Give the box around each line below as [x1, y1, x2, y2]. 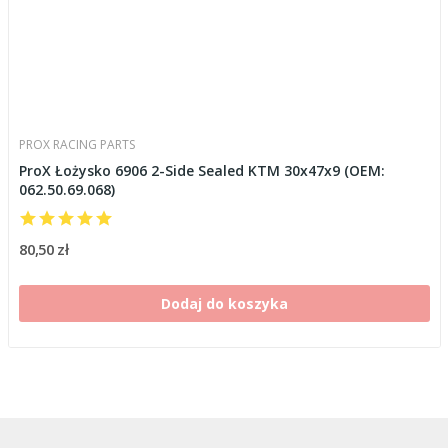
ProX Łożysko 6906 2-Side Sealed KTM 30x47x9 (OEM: [18, 161, 385, 180]
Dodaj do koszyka [160, 294, 288, 313]
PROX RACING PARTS [18, 136, 135, 153]
